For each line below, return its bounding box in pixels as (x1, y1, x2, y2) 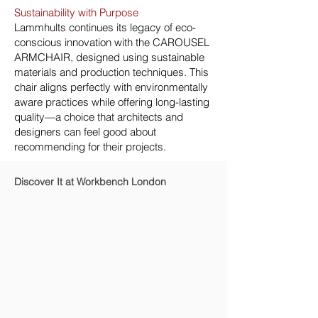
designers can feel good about (14, 125, 156, 138)
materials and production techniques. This (14, 65, 209, 79)
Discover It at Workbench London (14, 175, 166, 188)
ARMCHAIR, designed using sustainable (14, 50, 204, 64)
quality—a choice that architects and (14, 110, 183, 124)
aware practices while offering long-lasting (14, 95, 209, 109)
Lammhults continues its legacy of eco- (14, 21, 196, 34)
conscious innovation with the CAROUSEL (14, 35, 209, 49)
